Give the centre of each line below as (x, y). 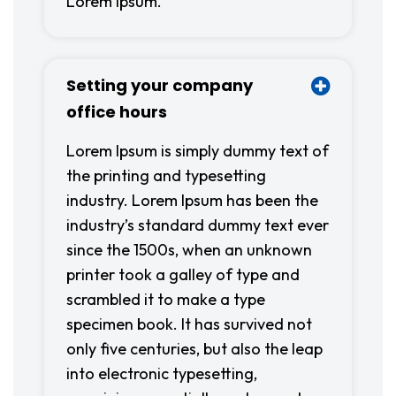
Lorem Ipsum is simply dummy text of (198, 151)
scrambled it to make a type (166, 299)
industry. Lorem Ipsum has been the (192, 200)
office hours (117, 112)
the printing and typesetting (166, 175)
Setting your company (160, 85)
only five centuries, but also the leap (194, 349)
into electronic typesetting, (162, 373)
